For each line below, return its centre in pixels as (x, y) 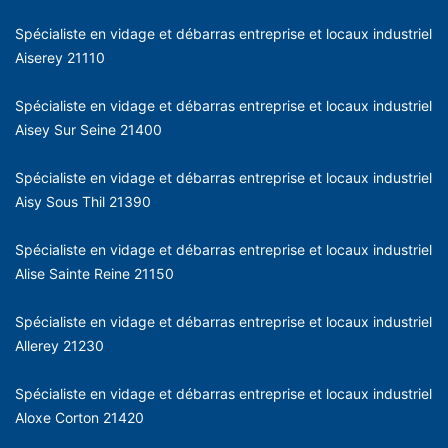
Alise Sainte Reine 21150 (94, 273)
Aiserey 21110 (60, 57)
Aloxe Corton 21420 (79, 417)
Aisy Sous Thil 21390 (83, 201)
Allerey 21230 (59, 345)
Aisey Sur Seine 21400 (88, 129)
